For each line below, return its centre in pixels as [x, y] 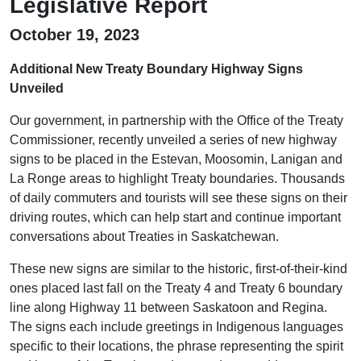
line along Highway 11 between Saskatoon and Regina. [168, 307]
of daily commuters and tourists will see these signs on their [178, 197]
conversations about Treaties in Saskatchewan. [144, 236]
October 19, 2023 [75, 34]
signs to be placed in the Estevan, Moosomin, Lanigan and [176, 159]
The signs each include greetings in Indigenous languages [176, 326]
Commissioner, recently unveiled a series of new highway [173, 139]
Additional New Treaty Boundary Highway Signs [156, 68]
